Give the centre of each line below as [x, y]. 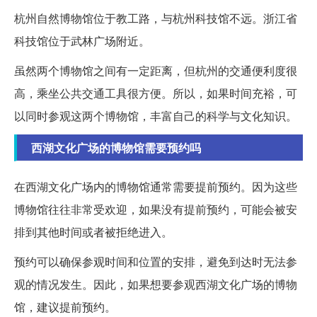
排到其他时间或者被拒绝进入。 [93, 231]
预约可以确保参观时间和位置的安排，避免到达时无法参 [156, 261]
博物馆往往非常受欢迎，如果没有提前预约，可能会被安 [156, 209]
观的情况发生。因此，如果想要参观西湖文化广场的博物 [156, 284]
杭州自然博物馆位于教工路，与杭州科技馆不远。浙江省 [156, 18]
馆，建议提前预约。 [65, 306]
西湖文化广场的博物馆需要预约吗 [116, 147]
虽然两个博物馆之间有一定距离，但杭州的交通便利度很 [156, 70]
